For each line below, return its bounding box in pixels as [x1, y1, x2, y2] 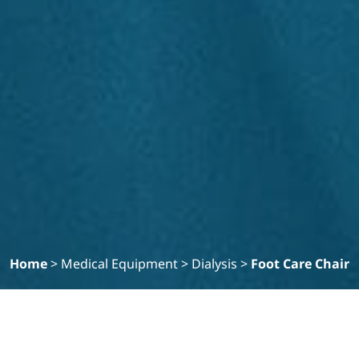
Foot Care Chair [251, 255, 349, 273]
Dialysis [192, 255, 237, 273]
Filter [306, 327, 337, 345]
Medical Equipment [61, 255, 178, 273]
